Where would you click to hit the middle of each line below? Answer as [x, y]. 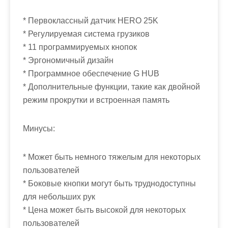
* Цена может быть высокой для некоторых [104, 210]
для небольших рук [59, 197]
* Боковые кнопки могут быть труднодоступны [109, 184]
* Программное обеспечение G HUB [91, 74]
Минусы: [39, 129]
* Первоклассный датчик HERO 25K [91, 21]
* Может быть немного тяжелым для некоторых [112, 157]
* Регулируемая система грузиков [86, 34]
